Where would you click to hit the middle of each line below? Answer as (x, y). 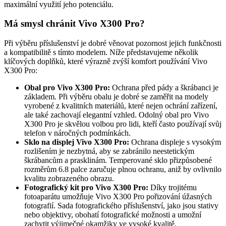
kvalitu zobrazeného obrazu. (69, 179)
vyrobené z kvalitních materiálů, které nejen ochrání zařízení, (121, 106)
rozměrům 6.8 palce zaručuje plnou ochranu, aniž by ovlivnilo (123, 169)
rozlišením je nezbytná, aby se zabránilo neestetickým (109, 151)
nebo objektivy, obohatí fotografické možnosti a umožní (113, 215)
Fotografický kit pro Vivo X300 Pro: (86, 188)
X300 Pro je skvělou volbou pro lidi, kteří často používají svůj (123, 124)
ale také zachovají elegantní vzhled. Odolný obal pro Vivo (117, 115)
